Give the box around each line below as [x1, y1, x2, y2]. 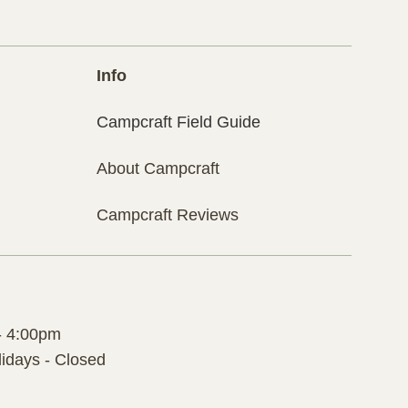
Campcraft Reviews [96, 205, 239, 224]
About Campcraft [96, 159, 219, 178]
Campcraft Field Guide [96, 113, 260, 132]
